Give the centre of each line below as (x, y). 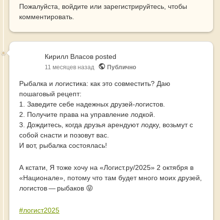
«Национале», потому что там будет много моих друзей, (110, 178)
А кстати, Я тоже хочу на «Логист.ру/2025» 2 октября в (106, 168)
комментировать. (47, 17)
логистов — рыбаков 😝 (56, 188)
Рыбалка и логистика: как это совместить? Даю (95, 84)
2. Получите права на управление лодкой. (87, 115)
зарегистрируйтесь (134, 7)
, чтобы (176, 7)
